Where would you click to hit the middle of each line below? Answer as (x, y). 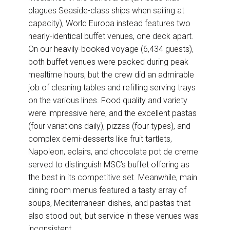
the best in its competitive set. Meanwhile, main (113, 178)
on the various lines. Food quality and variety (108, 101)
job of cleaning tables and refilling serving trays (112, 88)
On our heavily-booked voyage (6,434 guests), (111, 49)
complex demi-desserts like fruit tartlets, (100, 139)
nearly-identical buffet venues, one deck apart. (111, 36)
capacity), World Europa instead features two (109, 24)
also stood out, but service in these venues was (113, 216)
